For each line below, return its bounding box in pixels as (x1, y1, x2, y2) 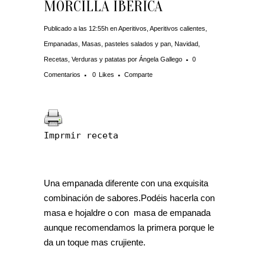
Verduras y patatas (72, 56, 126, 63)
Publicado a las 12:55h (44, 25, 108, 33)
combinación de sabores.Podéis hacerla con (44, 193, 215, 203)
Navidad (174, 40, 198, 48)
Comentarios (44, 71, 80, 79)
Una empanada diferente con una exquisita (44, 178, 208, 189)
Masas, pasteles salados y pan (82, 40, 171, 48)
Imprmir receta (44, 130, 118, 141)
